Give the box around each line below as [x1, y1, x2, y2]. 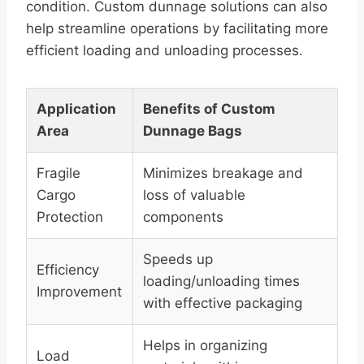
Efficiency [37, 262, 99, 279]
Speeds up [143, 251, 213, 268]
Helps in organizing [143, 337, 267, 354]
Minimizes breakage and [143, 165, 303, 182]
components [143, 209, 223, 226]
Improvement [37, 284, 122, 301]
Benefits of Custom [143, 101, 275, 118]
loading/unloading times [143, 273, 300, 290]
